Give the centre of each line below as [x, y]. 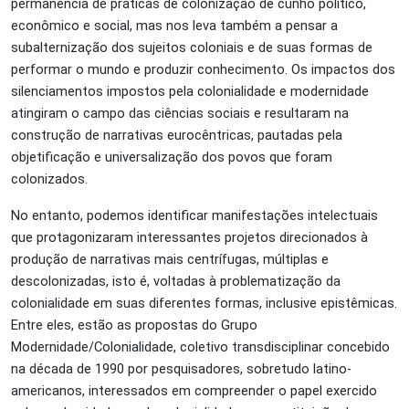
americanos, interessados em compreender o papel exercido [194, 390]
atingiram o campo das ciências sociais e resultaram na [180, 113]
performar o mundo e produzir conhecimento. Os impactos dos [203, 69]
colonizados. [51, 178]
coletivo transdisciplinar [252, 346]
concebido [357, 346]
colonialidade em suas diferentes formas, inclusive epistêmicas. [204, 303]
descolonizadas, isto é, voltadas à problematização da [176, 281]
